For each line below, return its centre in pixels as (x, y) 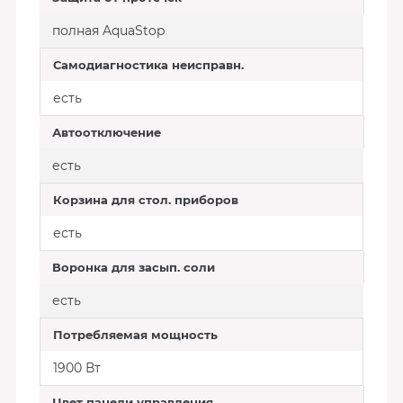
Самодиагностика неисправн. (148, 65)
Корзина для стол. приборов (145, 200)
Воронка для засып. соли (133, 267)
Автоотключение (106, 132)
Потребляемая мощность (135, 335)
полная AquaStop (108, 31)
